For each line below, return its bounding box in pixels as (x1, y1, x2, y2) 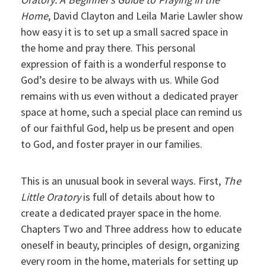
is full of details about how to (80, 190, 216, 204)
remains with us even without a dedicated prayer (21, 89, 239, 103)
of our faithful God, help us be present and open (21, 121, 235, 135)
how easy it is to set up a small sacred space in (21, 25, 229, 39)
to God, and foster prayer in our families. (21, 137, 203, 151)
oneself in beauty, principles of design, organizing (21, 238, 240, 252)
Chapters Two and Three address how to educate (21, 222, 242, 236)
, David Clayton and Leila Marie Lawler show (48, 9, 243, 23)
